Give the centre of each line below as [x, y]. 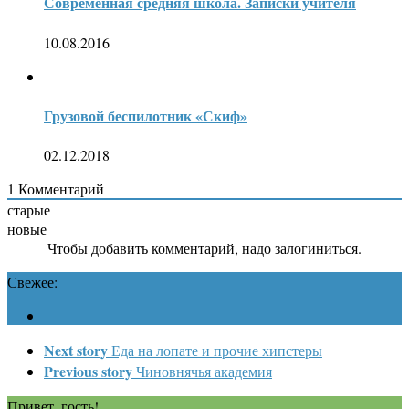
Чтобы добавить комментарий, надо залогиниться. [204, 248]
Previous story [88, 372]
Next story [76, 351]
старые [29, 210]
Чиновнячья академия [204, 372]
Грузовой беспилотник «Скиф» [146, 115]
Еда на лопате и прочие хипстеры [217, 351]
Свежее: [32, 282]
